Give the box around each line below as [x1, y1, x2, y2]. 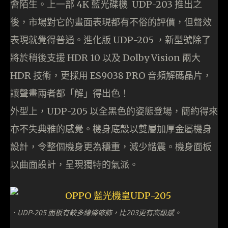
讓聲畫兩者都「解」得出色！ [10, 87, 129, 99]
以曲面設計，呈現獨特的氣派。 [10, 158, 138, 170]
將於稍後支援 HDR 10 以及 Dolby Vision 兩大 [10, 51, 201, 64]
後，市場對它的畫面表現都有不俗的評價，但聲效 [10, 16, 212, 28]
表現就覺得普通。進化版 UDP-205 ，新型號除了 [10, 34, 211, 46]
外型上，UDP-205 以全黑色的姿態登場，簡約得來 [10, 105, 218, 117]
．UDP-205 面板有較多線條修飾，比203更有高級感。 [10, 207, 181, 217]
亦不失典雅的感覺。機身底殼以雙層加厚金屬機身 [10, 123, 212, 135]
